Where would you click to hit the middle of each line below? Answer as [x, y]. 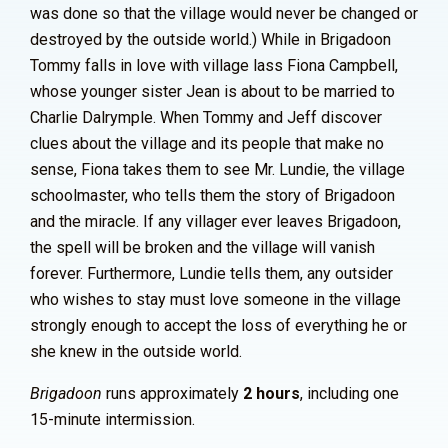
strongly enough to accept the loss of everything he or [218, 325]
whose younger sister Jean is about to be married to [212, 91]
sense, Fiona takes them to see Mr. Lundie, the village [217, 169]
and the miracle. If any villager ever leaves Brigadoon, [215, 221]
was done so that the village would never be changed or [224, 13]
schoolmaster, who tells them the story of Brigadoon [212, 195]
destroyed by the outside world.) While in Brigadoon [210, 39]
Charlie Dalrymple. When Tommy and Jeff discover [206, 117]
